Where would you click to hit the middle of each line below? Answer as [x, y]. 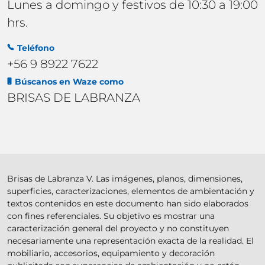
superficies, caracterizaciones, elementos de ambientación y [131, 191]
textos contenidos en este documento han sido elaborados [128, 203]
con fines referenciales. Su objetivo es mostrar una [111, 216]
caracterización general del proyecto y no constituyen [118, 228]
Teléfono [35, 48]
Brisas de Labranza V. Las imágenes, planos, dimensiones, [125, 178]
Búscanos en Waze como [69, 81]
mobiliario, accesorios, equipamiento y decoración [111, 253]
